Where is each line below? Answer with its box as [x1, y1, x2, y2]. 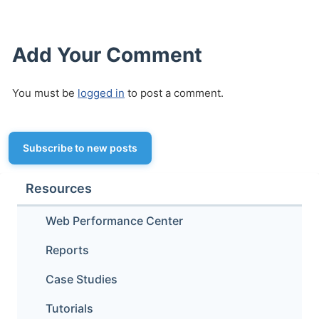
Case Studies [46, 272, 117, 286]
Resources [26, 181, 92, 196]
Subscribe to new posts [23, 142, 137, 154]
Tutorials [46, 301, 93, 315]
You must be [12, 86, 78, 100]
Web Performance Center [46, 214, 183, 228]
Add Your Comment [12, 43, 202, 67]
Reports [46, 243, 89, 257]
